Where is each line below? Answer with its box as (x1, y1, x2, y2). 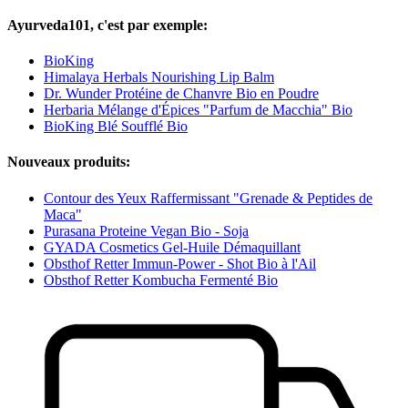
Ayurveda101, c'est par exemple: (7, 16, 208, 33)
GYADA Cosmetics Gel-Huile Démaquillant (44, 239, 301, 255)
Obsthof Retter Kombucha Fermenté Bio (44, 271, 278, 288)
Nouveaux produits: (7, 154, 130, 170)
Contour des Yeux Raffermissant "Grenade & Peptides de (44, 189, 372, 206)
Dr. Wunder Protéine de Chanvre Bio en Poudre (44, 85, 319, 101)
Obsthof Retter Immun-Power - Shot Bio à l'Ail (44, 255, 316, 271)
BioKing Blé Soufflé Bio (44, 117, 188, 134)
